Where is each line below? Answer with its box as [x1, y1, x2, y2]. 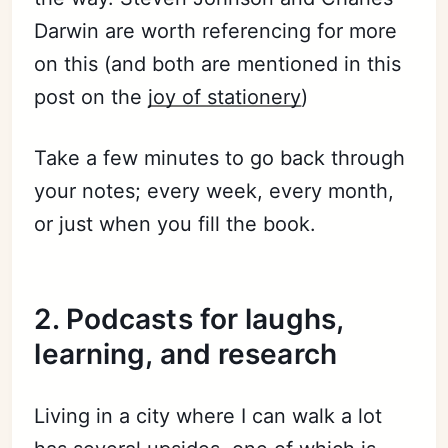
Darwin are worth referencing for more [34, 19, 398, 43]
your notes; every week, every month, [34, 179, 395, 203]
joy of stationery [148, 85, 302, 109]
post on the [34, 85, 149, 109]
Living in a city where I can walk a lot [34, 404, 383, 428]
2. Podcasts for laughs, [34, 302, 343, 336]
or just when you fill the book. [34, 212, 317, 236]
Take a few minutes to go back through [34, 146, 406, 170]
